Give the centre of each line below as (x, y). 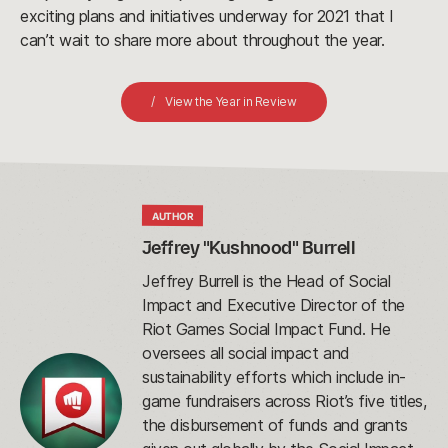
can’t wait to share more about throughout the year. (202, 40)
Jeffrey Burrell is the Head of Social (266, 281)
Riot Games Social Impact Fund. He (266, 329)
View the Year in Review (230, 102)
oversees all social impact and (246, 353)
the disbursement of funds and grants (275, 425)
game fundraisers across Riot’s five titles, (284, 401)
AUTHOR (173, 216)
